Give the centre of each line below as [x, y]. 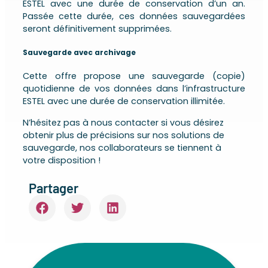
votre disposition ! [62, 160]
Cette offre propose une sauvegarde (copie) [134, 76]
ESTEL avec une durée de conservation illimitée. [124, 101]
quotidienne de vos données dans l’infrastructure [134, 89]
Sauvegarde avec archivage [80, 53]
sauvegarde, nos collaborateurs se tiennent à [122, 147]
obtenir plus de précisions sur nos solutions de [124, 135]
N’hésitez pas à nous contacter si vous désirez [124, 122]
